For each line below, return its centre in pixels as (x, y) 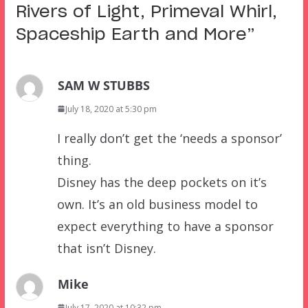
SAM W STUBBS (103, 85)
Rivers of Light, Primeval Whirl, (146, 12)
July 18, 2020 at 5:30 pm (111, 109)
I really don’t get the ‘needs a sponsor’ (169, 138)
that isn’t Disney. (106, 248)
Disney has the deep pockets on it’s (162, 182)
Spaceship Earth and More (131, 35)
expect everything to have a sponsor (165, 226)
